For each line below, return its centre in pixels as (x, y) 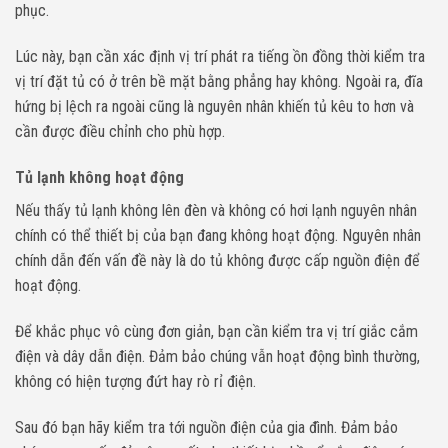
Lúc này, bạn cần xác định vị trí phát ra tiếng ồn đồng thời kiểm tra (220, 57)
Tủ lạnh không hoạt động (99, 177)
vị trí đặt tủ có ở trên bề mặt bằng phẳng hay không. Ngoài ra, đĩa (219, 82)
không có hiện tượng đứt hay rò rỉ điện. (135, 381)
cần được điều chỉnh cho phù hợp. (122, 132)
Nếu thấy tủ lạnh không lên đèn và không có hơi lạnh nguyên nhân (216, 210)
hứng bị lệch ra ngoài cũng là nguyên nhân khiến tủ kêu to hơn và (214, 107)
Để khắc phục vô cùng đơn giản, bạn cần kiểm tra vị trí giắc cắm (216, 331)
